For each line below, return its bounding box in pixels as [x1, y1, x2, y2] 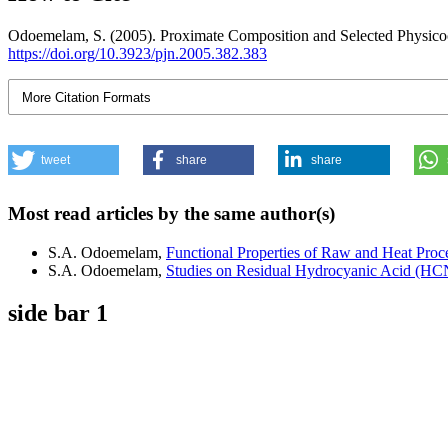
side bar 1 [8, 300, 108, 327]
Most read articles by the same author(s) [8, 203, 335, 225]
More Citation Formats [22, 89, 152, 105]
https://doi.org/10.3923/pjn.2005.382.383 [8, 45, 267, 63]
